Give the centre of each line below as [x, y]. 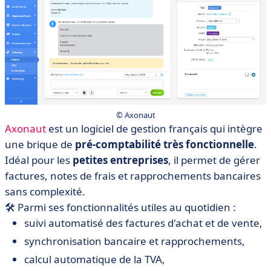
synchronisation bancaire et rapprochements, [135, 241]
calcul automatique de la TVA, [95, 259]
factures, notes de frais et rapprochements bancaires [133, 176]
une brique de [40, 144]
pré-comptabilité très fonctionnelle [165, 144]
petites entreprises [120, 160]
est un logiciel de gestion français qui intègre [154, 129]
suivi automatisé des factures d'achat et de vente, [143, 223]
